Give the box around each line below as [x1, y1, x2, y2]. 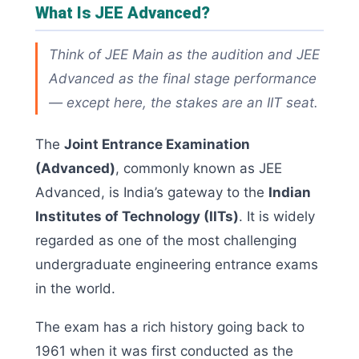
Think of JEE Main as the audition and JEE [49, 46, 320, 63]
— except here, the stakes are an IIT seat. [49, 94, 318, 111]
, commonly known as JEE [115, 159, 282, 176]
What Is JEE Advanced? [35, 2, 210, 22]
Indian [268, 184, 311, 200]
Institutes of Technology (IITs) [35, 208, 239, 224]
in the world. [35, 280, 115, 296]
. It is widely [239, 208, 315, 224]
